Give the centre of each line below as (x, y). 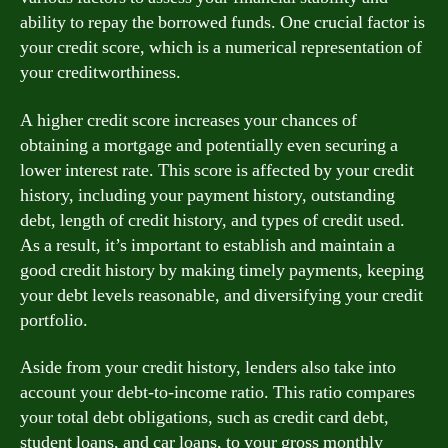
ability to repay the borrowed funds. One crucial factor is (222, 22)
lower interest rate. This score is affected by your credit (217, 170)
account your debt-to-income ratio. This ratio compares (217, 392)
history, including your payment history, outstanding (207, 195)
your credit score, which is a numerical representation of (221, 47)
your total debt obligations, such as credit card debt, (204, 417)
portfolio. (54, 320)
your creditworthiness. (100, 72)
